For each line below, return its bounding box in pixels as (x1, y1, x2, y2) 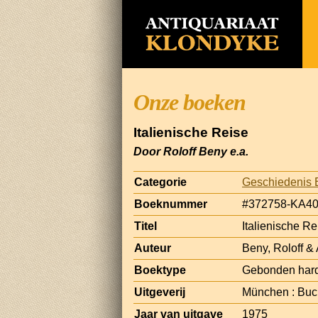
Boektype (134, 263, 186, 276)
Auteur (134, 241, 171, 254)
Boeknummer (134, 197, 207, 210)
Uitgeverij (134, 285, 185, 298)
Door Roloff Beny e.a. (133, 145, 248, 158)
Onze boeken (133, 89, 246, 115)
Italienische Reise (133, 125, 248, 140)
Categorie (134, 175, 187, 188)
